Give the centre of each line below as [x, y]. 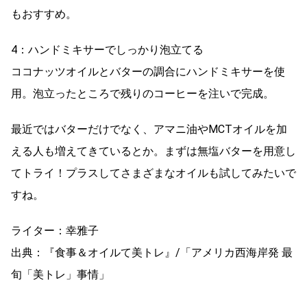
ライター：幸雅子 [55, 230]
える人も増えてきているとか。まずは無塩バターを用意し [153, 151]
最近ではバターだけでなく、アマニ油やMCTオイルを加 [149, 129]
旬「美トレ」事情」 [60, 274]
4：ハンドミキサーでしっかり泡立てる [107, 49]
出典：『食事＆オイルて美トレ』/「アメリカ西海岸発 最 [152, 252]
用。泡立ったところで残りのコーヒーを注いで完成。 [143, 93]
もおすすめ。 [44, 14]
